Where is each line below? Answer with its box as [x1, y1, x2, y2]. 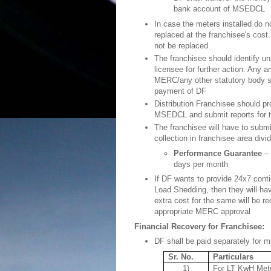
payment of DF [154, 86, 206, 96]
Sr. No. [168, 252, 194, 261]
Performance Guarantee [174, 148, 262, 158]
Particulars [213, 252, 254, 261]
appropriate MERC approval [154, 207, 250, 217]
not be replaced [154, 41, 208, 50]
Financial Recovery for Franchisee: [134, 221, 264, 231]
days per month [174, 159, 228, 169]
